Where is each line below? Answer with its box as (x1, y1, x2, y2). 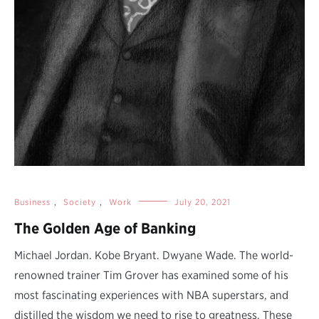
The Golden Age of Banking (14, 219, 196, 237)
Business (14, 196, 51, 207)
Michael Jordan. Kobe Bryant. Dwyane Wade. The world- (14, 248, 293, 262)
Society (63, 196, 96, 207)
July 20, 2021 (174, 196, 231, 207)
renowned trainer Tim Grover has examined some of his (14, 268, 288, 282)
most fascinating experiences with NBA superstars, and (14, 288, 288, 302)
